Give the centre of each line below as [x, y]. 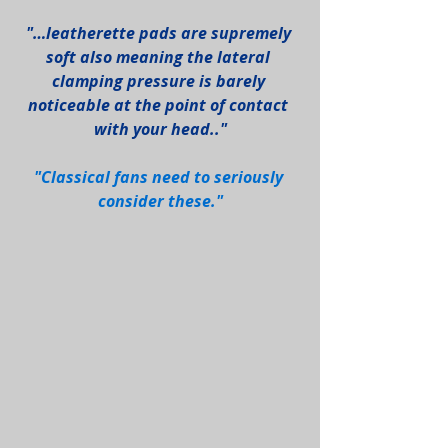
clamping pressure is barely [160, 81]
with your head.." [160, 129]
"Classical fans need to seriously [160, 177]
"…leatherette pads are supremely [160, 33]
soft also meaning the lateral [160, 57]
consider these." [160, 201]
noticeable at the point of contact [160, 105]
